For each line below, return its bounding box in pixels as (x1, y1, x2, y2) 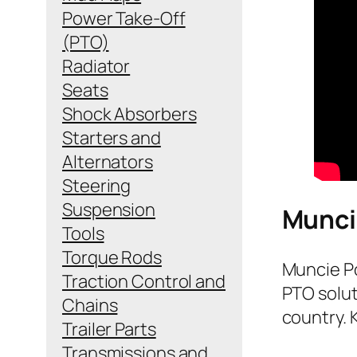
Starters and (62, 125, 161, 150)
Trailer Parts (62, 316, 156, 341)
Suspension (62, 197, 155, 222)
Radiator (62, 53, 131, 78)
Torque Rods (62, 245, 162, 269)
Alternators (62, 149, 153, 174)
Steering (62, 173, 131, 198)
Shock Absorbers (62, 101, 197, 126)
